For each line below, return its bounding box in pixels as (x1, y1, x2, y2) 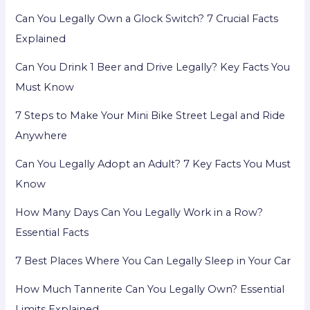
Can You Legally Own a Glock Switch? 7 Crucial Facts (15, 12, 279, 26)
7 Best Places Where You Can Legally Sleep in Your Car (15, 255, 291, 268)
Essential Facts (15, 226, 89, 239)
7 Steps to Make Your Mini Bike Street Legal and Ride (15, 109, 286, 122)
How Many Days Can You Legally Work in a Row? (15, 206, 264, 219)
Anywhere (15, 129, 68, 143)
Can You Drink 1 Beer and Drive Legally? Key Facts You (15, 61, 291, 74)
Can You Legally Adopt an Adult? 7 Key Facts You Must (15, 158, 291, 171)
